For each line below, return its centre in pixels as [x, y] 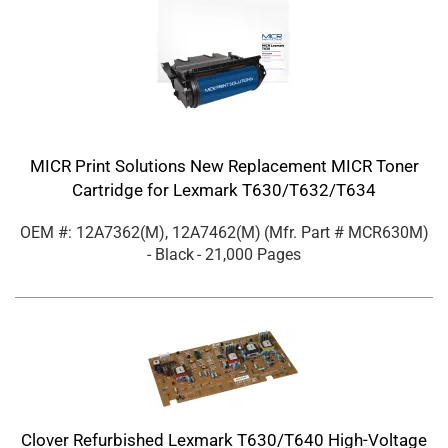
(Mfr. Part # [305, 233]
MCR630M [385, 233]
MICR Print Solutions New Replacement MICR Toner [224, 166]
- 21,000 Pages [249, 255]
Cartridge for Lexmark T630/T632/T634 [224, 190]
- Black [170, 255]
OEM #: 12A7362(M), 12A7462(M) [140, 233]
